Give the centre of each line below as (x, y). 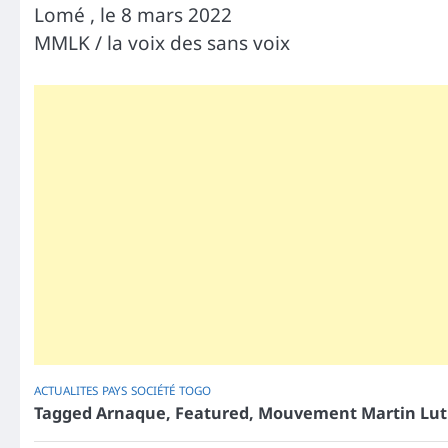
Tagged (65, 413)
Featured (212, 413)
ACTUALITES (66, 391)
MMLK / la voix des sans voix (162, 42)
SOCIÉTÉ (153, 391)
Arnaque (131, 413)
